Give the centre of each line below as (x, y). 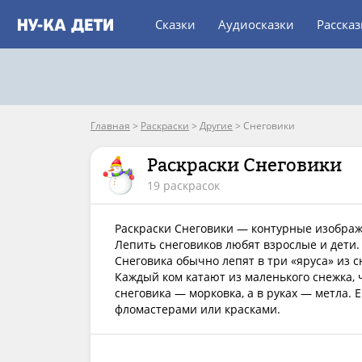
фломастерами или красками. (198, 309)
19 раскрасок (183, 185)
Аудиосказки (256, 24)
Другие (216, 126)
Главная (110, 126)
